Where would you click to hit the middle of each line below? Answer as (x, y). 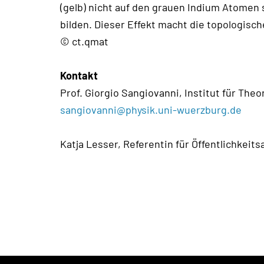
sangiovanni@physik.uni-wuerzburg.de (151, 109)
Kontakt (79, 75)
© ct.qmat (84, 41)
